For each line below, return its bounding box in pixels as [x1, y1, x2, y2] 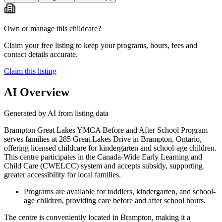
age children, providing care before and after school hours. [24, 196, 206, 205]
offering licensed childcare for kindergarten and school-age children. [4, 143, 217, 152]
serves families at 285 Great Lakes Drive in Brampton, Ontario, [4, 134, 202, 143]
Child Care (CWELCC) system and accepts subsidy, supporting [4, 161, 203, 170]
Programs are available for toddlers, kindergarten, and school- [24, 187, 216, 196]
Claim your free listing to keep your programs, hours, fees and [4, 41, 197, 50]
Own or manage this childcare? [4, 24, 101, 33]
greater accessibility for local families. [4, 170, 121, 179]
